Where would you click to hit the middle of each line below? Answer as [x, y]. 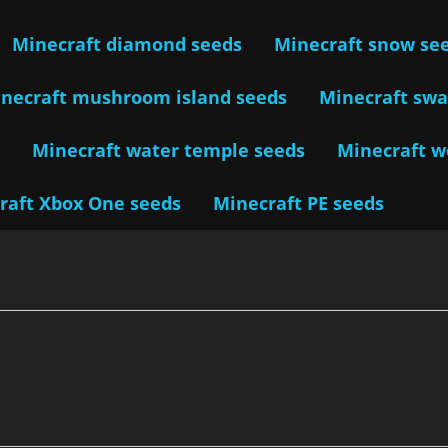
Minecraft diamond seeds [127, 43]
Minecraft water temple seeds [169, 149]
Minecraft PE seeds [299, 202]
